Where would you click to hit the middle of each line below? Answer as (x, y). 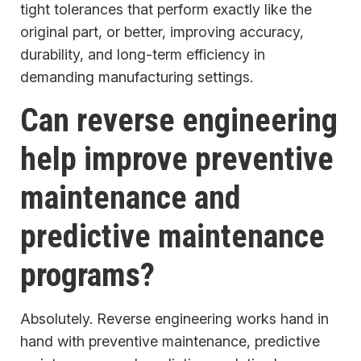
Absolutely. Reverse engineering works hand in (174, 319)
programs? (87, 276)
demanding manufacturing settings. (137, 77)
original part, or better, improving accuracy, (162, 32)
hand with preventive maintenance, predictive (170, 342)
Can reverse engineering (179, 121)
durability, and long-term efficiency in (143, 55)
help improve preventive (177, 160)
